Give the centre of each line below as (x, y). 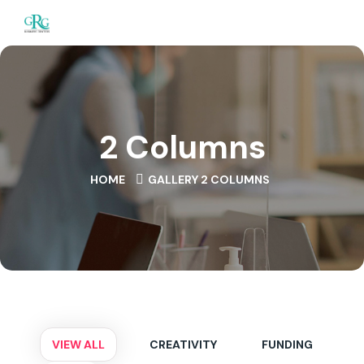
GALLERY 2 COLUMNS (209, 180)
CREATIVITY (183, 344)
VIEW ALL (78, 344)
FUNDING (287, 344)
